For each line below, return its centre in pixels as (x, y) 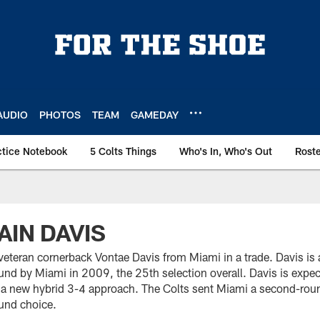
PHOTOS (60, 114)
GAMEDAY (155, 114)
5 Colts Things (123, 151)
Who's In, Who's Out (226, 151)
